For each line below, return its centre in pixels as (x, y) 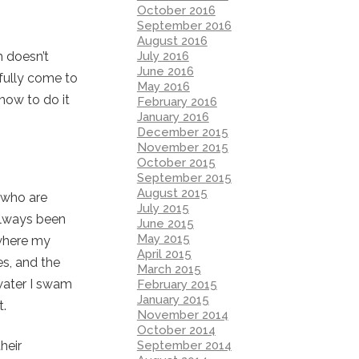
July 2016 (163, 56)
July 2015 (163, 208)
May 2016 (163, 86)
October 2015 (176, 162)
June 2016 (165, 71)
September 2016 (184, 25)
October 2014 (176, 330)
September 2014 (184, 345)
